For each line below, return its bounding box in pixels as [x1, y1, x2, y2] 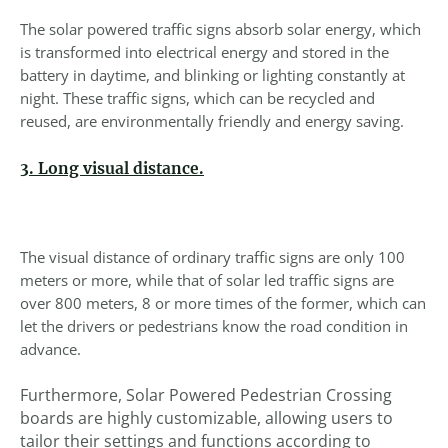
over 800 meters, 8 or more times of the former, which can [20, 293, 426, 314]
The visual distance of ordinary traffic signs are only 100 [20, 247, 405, 268]
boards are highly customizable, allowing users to [20, 407, 393, 430]
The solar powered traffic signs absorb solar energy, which [20, 19, 421, 40]
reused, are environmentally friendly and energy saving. [20, 111, 404, 132]
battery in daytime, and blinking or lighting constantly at [20, 65, 405, 86]
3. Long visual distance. [20, 158, 204, 178]
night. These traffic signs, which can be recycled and [20, 88, 375, 109]
